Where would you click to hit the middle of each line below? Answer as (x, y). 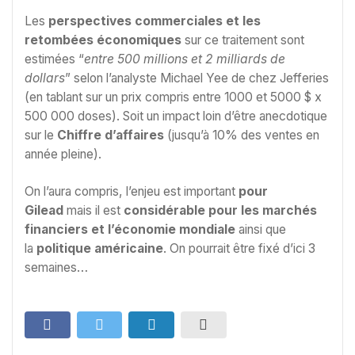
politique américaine (98, 249)
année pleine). (63, 154)
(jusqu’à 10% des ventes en (242, 135)
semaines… (56, 268)
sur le (41, 135)
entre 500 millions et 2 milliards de (185, 59)
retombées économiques (105, 40)
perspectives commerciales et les (155, 21)
